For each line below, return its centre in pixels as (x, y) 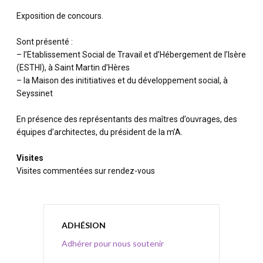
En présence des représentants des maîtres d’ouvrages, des (127, 119)
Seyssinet (35, 93)
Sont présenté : (45, 42)
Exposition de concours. (60, 16)
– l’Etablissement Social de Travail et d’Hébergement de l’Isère (131, 55)
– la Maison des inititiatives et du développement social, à (122, 80)
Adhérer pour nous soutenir (113, 243)
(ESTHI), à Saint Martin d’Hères (73, 68)
